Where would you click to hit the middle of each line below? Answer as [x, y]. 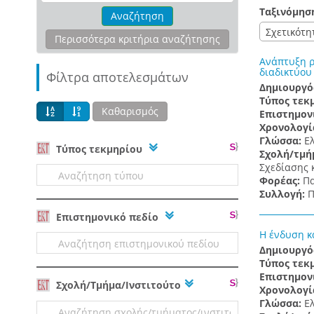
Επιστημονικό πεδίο [107, 217]
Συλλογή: [283, 194]
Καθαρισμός [130, 111]
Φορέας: [281, 180]
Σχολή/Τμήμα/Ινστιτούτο [117, 285]
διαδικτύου [285, 72]
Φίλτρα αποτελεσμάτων [117, 77]
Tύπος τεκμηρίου [99, 149]
